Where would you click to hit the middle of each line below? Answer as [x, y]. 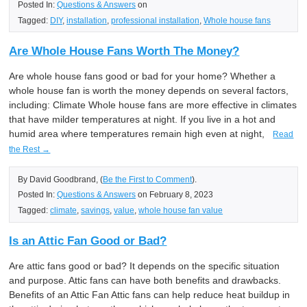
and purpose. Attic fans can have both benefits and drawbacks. [145, 281]
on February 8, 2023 [175, 195]
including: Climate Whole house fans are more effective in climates [153, 105]
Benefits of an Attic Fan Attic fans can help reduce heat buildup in [150, 295]
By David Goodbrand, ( [61, 179]
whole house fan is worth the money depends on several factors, [149, 90]
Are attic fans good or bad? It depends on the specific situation [145, 266]
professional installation [156, 20]
